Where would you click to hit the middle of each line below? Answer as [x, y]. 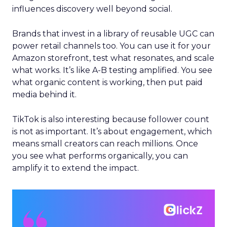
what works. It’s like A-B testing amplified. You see [112, 70]
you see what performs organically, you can [100, 156]
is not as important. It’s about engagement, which [112, 131]
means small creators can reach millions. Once [105, 144]
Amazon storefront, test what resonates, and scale [113, 58]
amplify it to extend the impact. [75, 168]
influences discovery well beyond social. [92, 9]
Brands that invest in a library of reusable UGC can [113, 34]
